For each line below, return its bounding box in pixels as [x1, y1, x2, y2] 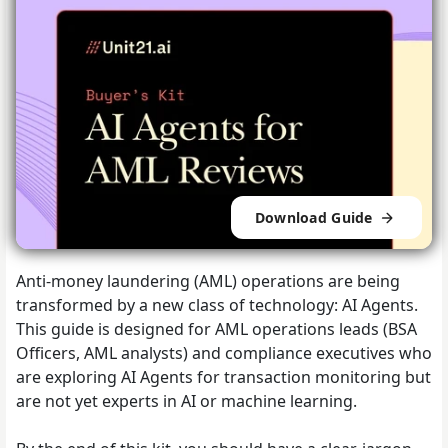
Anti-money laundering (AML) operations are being [16, 270, 400, 293]
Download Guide [254, 207, 377, 227]
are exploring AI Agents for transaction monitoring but [16, 366, 431, 389]
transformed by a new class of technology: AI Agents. [16, 294, 418, 317]
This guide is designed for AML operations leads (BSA [16, 318, 417, 341]
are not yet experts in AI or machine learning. [16, 390, 357, 413]
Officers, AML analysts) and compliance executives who [16, 342, 432, 365]
